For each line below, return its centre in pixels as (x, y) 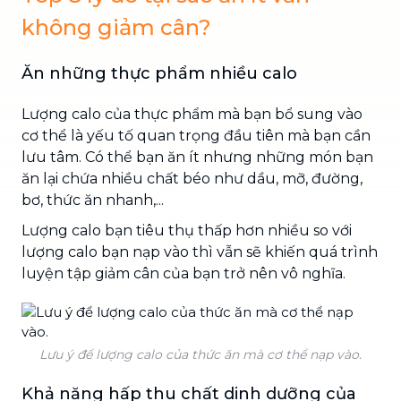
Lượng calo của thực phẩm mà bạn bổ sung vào (192, 114)
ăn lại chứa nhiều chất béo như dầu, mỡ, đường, (192, 178)
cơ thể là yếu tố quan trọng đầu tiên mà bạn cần (196, 135)
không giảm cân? (116, 27)
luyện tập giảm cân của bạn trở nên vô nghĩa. (183, 273)
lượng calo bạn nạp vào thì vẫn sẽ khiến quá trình (200, 252)
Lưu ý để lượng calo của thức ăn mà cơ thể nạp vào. (200, 354)
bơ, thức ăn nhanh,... (93, 200)
